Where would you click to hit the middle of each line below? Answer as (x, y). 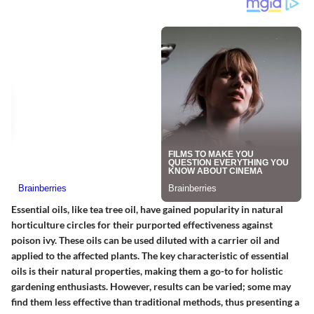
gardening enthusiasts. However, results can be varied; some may (151, 287)
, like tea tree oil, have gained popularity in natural (175, 210)
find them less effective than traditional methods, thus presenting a (155, 302)
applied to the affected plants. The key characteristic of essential (150, 256)
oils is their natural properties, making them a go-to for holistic (147, 271)
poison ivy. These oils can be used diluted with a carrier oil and (145, 240)
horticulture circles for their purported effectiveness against (142, 225)
